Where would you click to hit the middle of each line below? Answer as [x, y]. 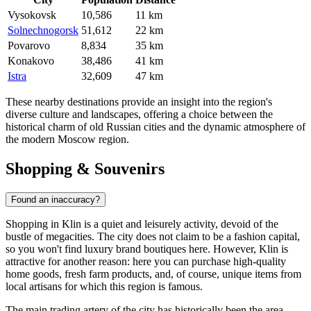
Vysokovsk [32, 15]
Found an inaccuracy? [56, 199]
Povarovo [29, 46]
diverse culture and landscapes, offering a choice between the [139, 115]
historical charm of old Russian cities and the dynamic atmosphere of [155, 127]
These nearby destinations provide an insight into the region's [139, 102]
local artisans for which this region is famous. [104, 286]
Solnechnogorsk [43, 31]
